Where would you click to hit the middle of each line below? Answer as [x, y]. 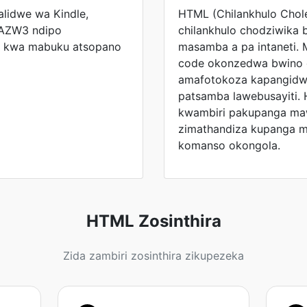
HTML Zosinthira [153, 221]
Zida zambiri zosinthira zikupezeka [153, 256]
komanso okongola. [229, 145]
